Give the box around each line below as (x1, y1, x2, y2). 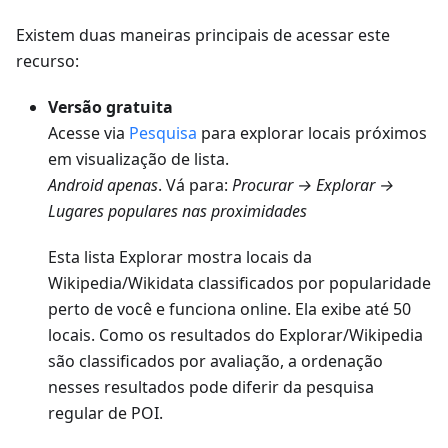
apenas (103, 174, 158, 197)
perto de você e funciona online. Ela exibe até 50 (48, 298, 411, 321)
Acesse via (48, 122, 129, 145)
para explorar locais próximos (197, 122, 427, 145)
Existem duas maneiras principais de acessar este (16, 24, 390, 47)
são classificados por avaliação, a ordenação (48, 350, 383, 373)
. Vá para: (158, 174, 232, 197)
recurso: (16, 50, 79, 73)
